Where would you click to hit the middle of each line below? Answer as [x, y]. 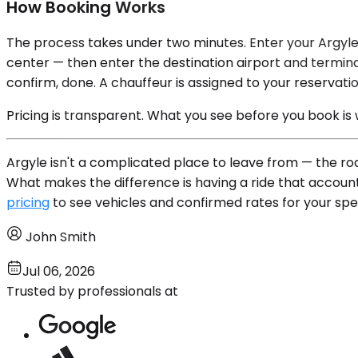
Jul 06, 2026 [59, 271]
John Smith [61, 237]
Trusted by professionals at [92, 291]
